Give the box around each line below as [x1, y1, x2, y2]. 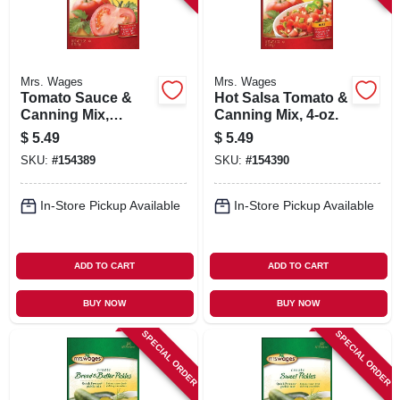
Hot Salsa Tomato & [213, 89, 348, 105]
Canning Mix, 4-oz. [213, 106, 338, 122]
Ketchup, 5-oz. [20, 123, 118, 139]
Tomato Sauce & [20, 89, 132, 105]
